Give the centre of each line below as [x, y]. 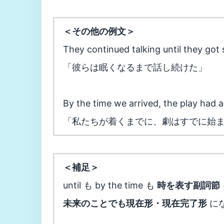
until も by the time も [110, 185]
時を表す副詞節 [188, 185]
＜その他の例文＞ [99, 31]
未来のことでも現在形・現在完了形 [135, 203]
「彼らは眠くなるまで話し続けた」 [135, 67]
